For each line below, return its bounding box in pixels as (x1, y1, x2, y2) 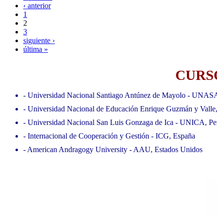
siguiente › (23, 36, 55, 45)
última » (23, 45, 48, 53)
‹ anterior (23, 1, 51, 10)
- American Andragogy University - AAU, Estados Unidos (23, 145, 202, 154)
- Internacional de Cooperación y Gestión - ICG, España (23, 132, 195, 140)
